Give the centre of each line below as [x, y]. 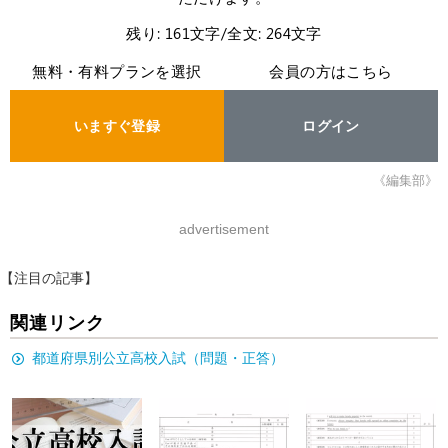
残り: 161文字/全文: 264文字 [224, 32]
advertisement [224, 228]
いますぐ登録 [117, 125]
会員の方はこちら [331, 70]
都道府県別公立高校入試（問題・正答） [158, 357]
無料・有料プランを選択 [117, 70]
